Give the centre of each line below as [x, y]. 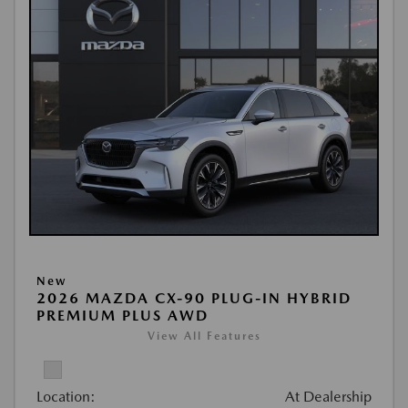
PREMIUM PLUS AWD [122, 316]
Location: [66, 397]
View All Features [204, 336]
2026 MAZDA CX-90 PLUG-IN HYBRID [194, 298]
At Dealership [328, 397]
